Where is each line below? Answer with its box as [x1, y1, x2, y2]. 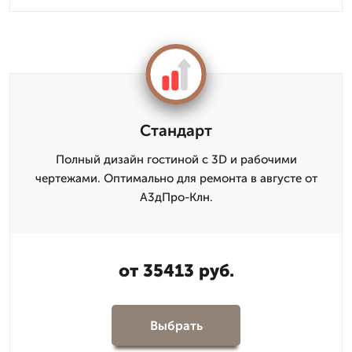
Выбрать [149, 317, 203, 333]
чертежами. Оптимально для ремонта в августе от [35, 171, 317, 185]
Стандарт [140, 121, 212, 140]
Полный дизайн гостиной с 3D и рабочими [55, 152, 297, 167]
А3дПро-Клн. [139, 190, 213, 204]
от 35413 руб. [118, 260, 234, 281]
